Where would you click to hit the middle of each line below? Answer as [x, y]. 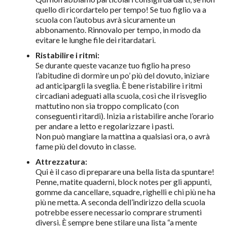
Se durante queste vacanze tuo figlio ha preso [113, 65]
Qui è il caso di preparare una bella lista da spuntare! [125, 172]
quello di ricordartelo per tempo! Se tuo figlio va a [121, 10]
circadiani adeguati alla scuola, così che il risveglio [121, 96]
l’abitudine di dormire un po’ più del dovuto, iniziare [122, 75]
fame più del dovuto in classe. [85, 146]
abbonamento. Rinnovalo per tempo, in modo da [118, 30]
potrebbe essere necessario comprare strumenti [118, 212]
